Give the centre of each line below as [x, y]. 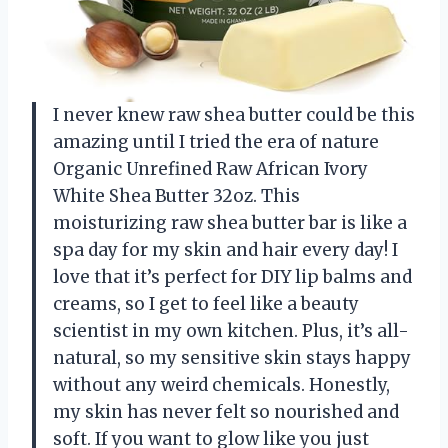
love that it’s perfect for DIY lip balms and [232, 277]
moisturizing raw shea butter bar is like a [230, 223]
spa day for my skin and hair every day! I [225, 250]
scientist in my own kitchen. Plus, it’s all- [231, 331]
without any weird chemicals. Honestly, [221, 385]
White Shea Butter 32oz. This [176, 196]
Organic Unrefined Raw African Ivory [210, 169]
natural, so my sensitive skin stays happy [232, 358]
